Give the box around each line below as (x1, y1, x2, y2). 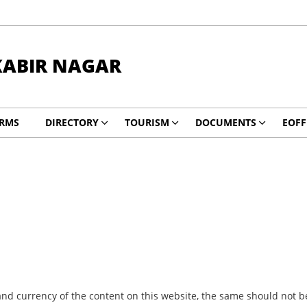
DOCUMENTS (195, 116, 256, 129)
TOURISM (124, 116, 169, 129)
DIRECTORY (45, 116, 99, 129)
